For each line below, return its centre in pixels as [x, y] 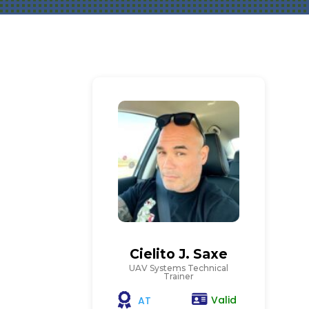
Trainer [179, 277]
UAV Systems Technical [179, 268]
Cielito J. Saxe [179, 255]
